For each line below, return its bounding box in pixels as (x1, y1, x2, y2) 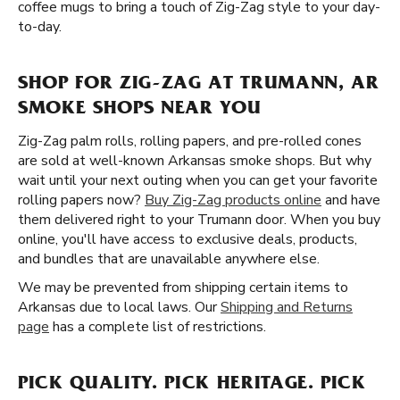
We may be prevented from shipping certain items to (18, 278, 348, 297)
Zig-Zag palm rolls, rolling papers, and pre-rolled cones (18, 131, 362, 151)
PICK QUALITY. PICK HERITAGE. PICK (18, 375, 366, 395)
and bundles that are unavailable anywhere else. (18, 249, 320, 269)
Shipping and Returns (221, 297, 353, 317)
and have (321, 190, 380, 210)
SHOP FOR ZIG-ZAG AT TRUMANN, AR (18, 75, 379, 95)
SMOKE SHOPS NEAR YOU (18, 100, 262, 120)
